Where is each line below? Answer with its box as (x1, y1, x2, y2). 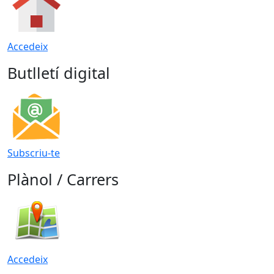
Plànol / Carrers (7, 168, 119, 190)
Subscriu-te (7, 146, 60, 160)
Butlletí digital (7, 62, 110, 83)
